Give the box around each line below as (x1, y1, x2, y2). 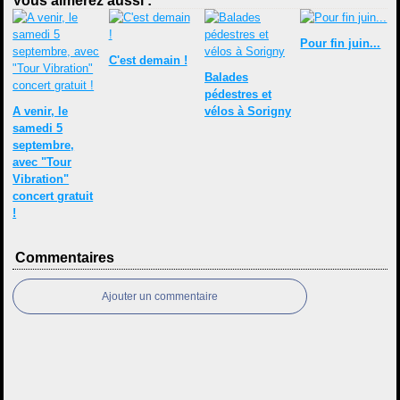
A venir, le (12, 104, 69, 118)
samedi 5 (12, 121, 63, 135)
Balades (204, 71, 248, 84)
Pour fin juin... (300, 37, 381, 50)
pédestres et (204, 87, 271, 101)
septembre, (12, 138, 75, 152)
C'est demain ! (108, 54, 187, 67)
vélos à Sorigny (204, 104, 291, 118)
